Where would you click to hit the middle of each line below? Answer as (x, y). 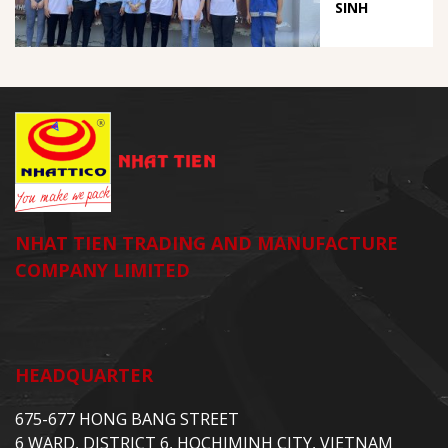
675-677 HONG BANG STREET (127, 419)
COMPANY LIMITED (102, 270)
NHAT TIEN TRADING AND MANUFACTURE (206, 243)
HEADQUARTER (84, 375)
